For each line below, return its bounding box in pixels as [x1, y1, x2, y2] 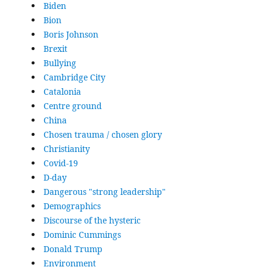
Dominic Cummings [43, 229, 121, 241]
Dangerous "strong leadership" [43, 186, 166, 198]
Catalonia [43, 86, 81, 98]
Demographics [43, 200, 101, 212]
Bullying [43, 57, 76, 69]
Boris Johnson [43, 29, 98, 41]
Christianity [43, 143, 90, 155]
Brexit [43, 43, 67, 55]
